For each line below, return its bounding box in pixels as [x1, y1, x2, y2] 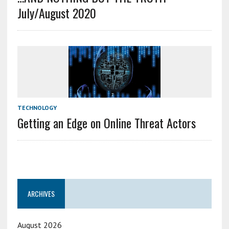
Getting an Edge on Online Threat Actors [17, 113, 196, 132]
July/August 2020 [17, 3, 96, 22]
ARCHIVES [27, 188, 55, 199]
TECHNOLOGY [17, 103, 57, 111]
